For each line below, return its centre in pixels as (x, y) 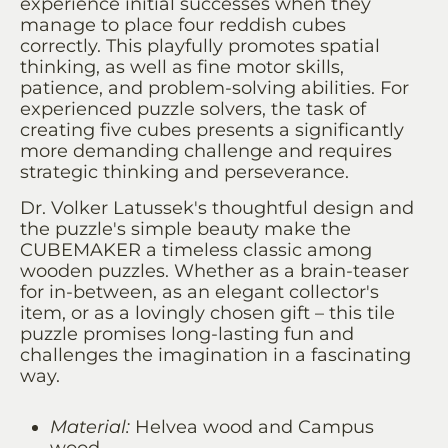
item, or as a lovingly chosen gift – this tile (207, 313)
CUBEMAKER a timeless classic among (196, 250)
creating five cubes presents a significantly (212, 130)
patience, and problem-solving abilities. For (214, 88)
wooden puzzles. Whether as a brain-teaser (214, 271)
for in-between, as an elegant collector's (199, 292)
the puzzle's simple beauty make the (185, 229)
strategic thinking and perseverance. (184, 172)
